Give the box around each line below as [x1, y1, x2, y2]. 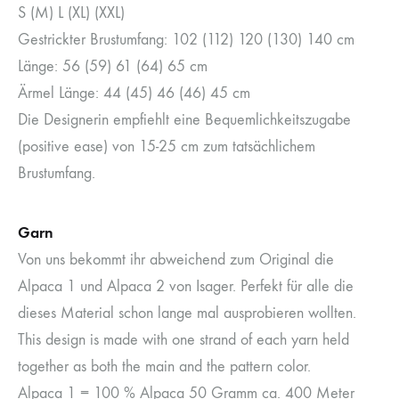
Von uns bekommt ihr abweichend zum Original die [18, 249, 334, 269]
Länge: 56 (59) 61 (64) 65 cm [18, 56, 208, 76]
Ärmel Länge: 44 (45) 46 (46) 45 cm [18, 83, 250, 102]
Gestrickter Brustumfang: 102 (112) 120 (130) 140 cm [18, 29, 354, 49]
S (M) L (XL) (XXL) [18, 3, 125, 22]
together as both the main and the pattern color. [18, 356, 311, 376]
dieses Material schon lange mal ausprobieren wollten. [18, 303, 356, 322]
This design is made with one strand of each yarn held [18, 330, 349, 349]
